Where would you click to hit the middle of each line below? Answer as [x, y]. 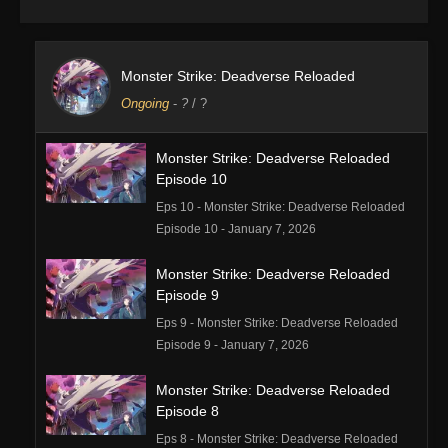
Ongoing [145, 104]
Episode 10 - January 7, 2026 [236, 229]
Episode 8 [187, 411]
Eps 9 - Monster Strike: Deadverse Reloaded [277, 323]
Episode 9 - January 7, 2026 [232, 345]
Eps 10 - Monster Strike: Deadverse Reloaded [280, 207]
